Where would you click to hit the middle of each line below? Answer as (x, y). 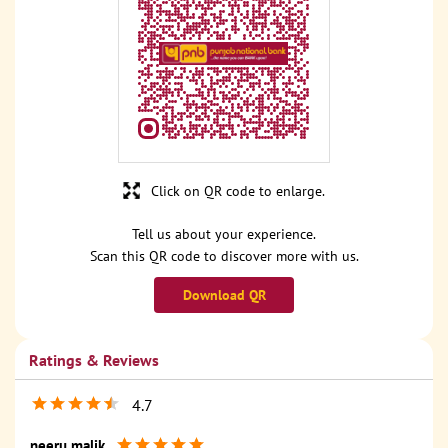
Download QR (224, 295)
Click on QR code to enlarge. (238, 191)
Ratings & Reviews (94, 360)
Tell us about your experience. (224, 234)
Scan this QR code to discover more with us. (224, 256)
